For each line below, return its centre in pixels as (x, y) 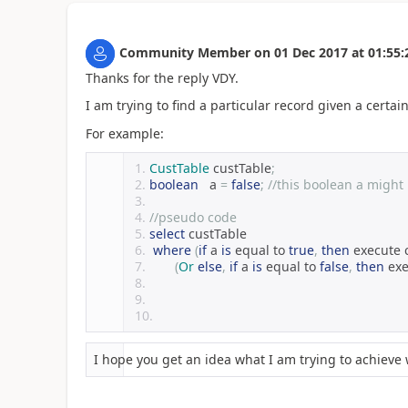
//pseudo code (193, 218)
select (167, 234)
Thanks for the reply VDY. (162, 77)
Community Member (184, 52)
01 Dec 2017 (311, 52)
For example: (124, 133)
